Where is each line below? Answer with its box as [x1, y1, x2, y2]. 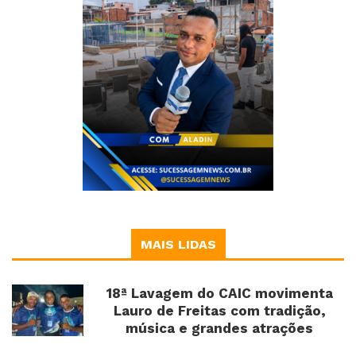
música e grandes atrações [126, 319, 313, 336]
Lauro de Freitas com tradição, [113, 302, 326, 319]
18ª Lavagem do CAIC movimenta [106, 284, 333, 301]
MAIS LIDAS [140, 236, 216, 252]
